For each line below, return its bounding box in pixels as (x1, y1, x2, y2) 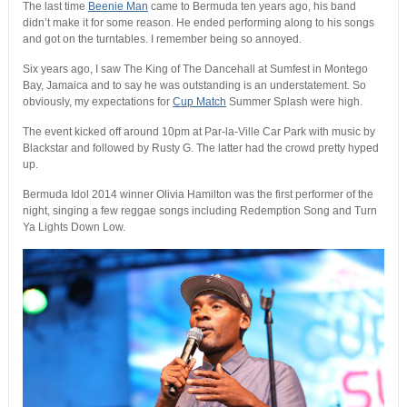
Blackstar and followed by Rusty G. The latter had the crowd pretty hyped (22, 142, 379, 155)
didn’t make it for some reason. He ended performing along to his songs (22, 16, 374, 30)
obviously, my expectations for (22, 95, 173, 109)
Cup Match (172, 95, 226, 109)
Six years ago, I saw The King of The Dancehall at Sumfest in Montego (22, 63, 368, 76)
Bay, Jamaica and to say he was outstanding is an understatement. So (22, 79, 366, 93)
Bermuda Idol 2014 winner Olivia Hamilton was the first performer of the (22, 188, 373, 202)
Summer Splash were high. (225, 95, 362, 109)
